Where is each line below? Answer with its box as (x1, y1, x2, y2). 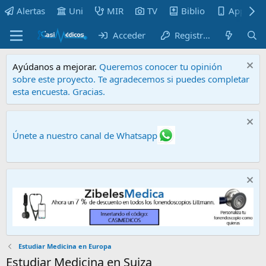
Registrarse (174, 29, 203, 41)
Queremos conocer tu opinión (99, 61, 222, 72)
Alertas (17, 5, 45, 17)
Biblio (181, 5, 205, 17)
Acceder (113, 29, 146, 41)
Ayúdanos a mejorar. (12, 61, 99, 72)
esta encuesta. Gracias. (12, 85, 105, 97)
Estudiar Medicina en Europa (18, 241, 112, 251)
